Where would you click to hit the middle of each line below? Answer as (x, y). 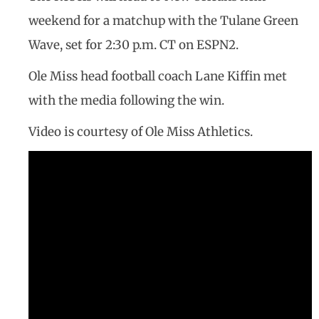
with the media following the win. (126, 101)
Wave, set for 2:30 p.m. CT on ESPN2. (134, 45)
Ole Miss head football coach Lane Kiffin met (158, 77)
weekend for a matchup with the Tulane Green (163, 21)
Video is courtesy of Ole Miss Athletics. (141, 132)
